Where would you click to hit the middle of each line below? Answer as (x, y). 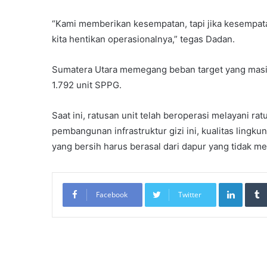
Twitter (190, 194)
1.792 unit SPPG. (87, 85)
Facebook (112, 194)
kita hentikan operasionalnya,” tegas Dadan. (143, 39)
